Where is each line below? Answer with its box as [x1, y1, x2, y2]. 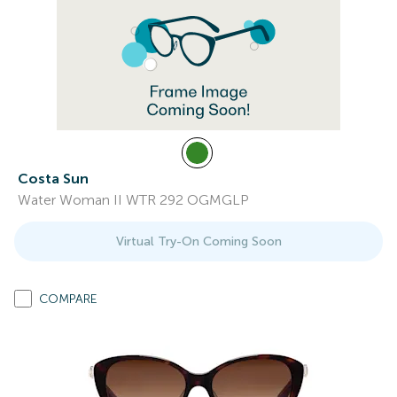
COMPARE [39, 292, 97, 307]
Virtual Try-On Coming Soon [115, 234, 282, 249]
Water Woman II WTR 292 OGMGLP [18, 191, 249, 208]
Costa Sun [18, 170, 89, 187]
